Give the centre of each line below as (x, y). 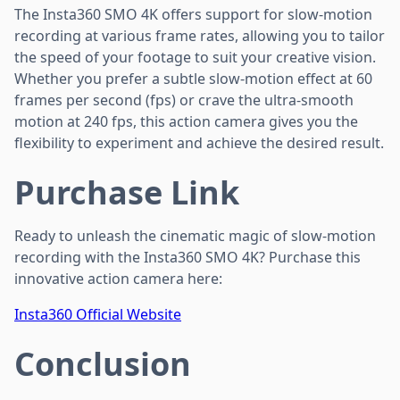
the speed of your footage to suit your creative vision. (195, 57)
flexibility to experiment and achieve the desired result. (199, 142)
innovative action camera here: (118, 278)
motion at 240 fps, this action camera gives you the (186, 121)
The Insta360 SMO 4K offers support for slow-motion (193, 14)
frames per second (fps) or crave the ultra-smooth (184, 100)
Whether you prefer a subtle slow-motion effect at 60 (193, 78)
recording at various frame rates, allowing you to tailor (200, 35)
